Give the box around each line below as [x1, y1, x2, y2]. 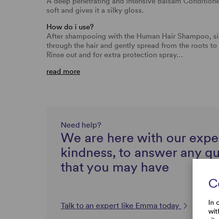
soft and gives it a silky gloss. [46, 5, 144, 15]
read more [46, 66, 80, 76]
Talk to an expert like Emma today [61, 200, 181, 210]
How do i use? [46, 22, 94, 31]
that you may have [61, 158, 169, 175]
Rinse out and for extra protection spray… [46, 50, 183, 59]
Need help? [61, 120, 101, 130]
